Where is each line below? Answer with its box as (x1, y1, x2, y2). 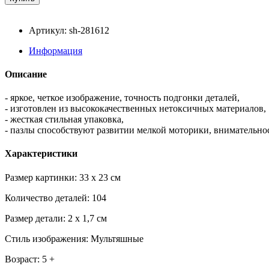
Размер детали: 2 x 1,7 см (5, 213, 107, 223)
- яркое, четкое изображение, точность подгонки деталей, (5, 92, 240, 103)
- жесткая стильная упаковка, (5, 114, 124, 125)
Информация (29, 45, 82, 56)
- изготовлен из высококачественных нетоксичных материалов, (5, 103, 266, 114)
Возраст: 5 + (5, 253, 55, 264)
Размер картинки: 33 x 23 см (5, 172, 121, 183)
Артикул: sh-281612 (29, 25, 109, 35)
